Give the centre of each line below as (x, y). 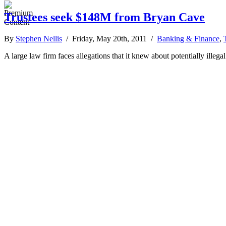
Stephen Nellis (39, 38)
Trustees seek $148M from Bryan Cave (104, 17)
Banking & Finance (188, 38)
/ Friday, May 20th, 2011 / (109, 38)
